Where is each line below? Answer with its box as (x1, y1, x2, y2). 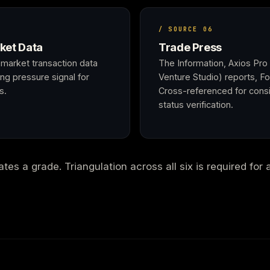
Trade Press (159, 40, 222, 54)
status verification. (159, 99, 233, 110)
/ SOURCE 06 (159, 25, 213, 33)
